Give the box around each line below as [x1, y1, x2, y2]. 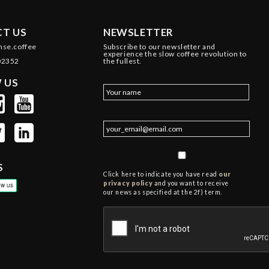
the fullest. [103, 56, 142, 66]
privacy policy [103, 180, 153, 187]
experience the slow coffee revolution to [103, 49, 247, 59]
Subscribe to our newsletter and [103, 42, 216, 52]
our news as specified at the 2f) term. [103, 189, 222, 196]
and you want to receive [153, 180, 229, 187]
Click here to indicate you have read [103, 171, 219, 178]
